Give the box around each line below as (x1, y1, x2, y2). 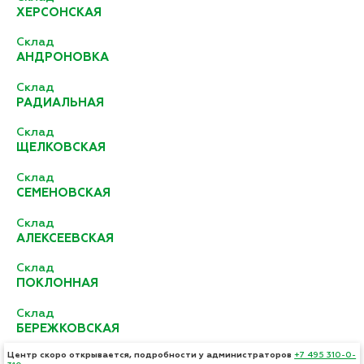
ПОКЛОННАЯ (15, 275, 98, 292)
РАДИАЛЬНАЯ (15, 94, 104, 110)
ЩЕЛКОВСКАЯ (15, 140, 106, 156)
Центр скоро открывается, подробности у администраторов (7, 349, 295, 361)
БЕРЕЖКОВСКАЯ (15, 320, 119, 336)
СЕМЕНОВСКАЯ (15, 184, 110, 201)
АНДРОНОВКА (15, 50, 109, 66)
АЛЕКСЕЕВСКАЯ (15, 230, 114, 246)
